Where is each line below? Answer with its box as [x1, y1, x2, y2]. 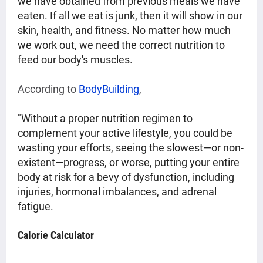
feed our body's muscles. [18, 53, 135, 66]
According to [18, 83, 79, 96]
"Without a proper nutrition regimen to [18, 112, 193, 125]
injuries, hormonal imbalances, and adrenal [18, 186, 217, 198]
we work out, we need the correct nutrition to [18, 39, 225, 52]
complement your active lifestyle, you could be [18, 127, 232, 140]
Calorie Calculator [18, 229, 94, 242]
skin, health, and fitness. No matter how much [18, 24, 231, 37]
